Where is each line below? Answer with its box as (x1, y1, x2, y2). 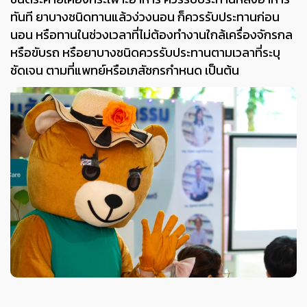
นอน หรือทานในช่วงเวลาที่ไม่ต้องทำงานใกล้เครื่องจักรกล (10, 25, 293, 44)
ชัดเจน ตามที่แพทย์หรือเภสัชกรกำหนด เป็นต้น (10, 60, 239, 79)
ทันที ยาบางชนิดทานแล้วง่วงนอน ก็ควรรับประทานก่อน (10, 7, 280, 26)
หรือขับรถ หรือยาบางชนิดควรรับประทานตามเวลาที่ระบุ (10, 42, 280, 62)
